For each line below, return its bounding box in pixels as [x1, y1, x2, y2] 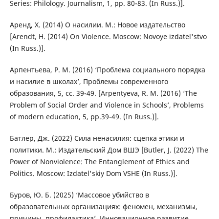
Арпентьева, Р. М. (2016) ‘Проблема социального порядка [9, 65, 205, 74]
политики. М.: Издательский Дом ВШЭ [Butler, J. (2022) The [9, 145, 208, 154]
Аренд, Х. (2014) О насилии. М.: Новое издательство [9, 20, 185, 29]
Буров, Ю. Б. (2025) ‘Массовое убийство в [9, 190, 149, 199]
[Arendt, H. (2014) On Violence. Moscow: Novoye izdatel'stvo [9, 31, 207, 41]
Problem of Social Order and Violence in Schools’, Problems [9, 100, 204, 109]
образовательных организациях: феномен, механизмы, [9, 201, 197, 211]
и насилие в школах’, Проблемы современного [9, 76, 168, 86]
